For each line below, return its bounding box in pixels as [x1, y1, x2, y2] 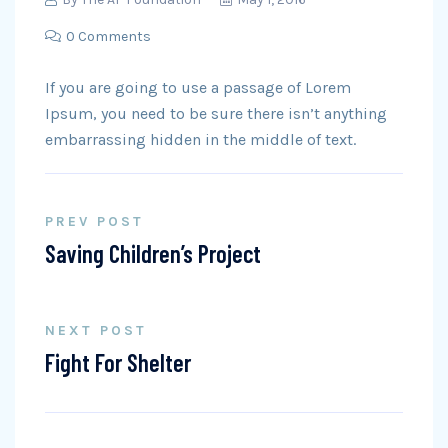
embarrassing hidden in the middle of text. [45, 129, 356, 149]
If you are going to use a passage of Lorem [45, 77, 351, 97]
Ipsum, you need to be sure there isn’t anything [45, 103, 387, 123]
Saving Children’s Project [45, 238, 261, 268]
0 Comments [66, 27, 151, 45]
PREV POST [45, 212, 144, 230]
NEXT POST [45, 321, 147, 339]
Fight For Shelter [45, 347, 191, 377]
